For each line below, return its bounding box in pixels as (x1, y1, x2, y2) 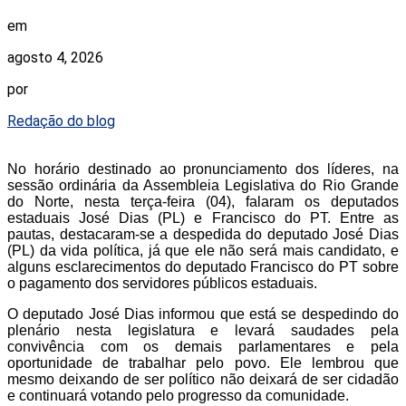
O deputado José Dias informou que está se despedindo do (7, 306, 399, 323)
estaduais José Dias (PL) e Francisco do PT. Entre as (7, 210, 399, 227)
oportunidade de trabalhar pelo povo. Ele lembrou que (7, 355, 399, 372)
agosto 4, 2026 (7, 49, 103, 67)
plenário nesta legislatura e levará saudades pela (7, 323, 399, 339)
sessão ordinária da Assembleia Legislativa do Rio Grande (7, 178, 399, 194)
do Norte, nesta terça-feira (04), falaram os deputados (7, 194, 399, 210)
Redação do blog (7, 112, 115, 130)
